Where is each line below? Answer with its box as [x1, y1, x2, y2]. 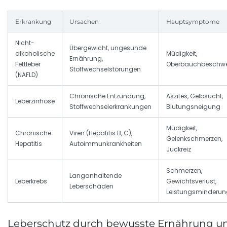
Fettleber [15, 60, 41, 69]
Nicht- [15, 39, 34, 48]
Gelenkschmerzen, [166, 134, 222, 143]
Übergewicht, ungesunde [69, 44, 146, 53]
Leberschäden [69, 182, 113, 191]
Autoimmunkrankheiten [69, 139, 142, 148]
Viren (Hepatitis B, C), [69, 129, 132, 138]
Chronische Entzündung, [69, 92, 145, 101]
